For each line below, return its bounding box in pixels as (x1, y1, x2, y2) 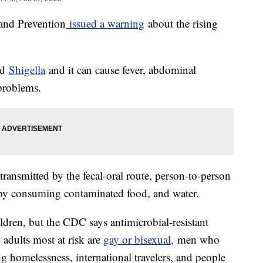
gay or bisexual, (103, 232, 174, 247)
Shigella (9, 62, 45, 77)
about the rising (144, 16, 218, 31)
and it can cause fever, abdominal (45, 62, 196, 77)
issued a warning (66, 16, 144, 31)
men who (174, 232, 220, 247)
